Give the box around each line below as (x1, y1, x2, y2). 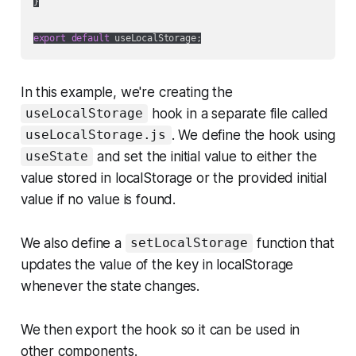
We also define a (20, 234, 126, 251)
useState (25, 149, 88, 164)
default (71, 32, 110, 44)
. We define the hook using (171, 126, 336, 143)
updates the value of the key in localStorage (20, 256, 294, 273)
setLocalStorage (130, 235, 248, 251)
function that (253, 234, 335, 251)
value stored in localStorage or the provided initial (20, 169, 327, 186)
